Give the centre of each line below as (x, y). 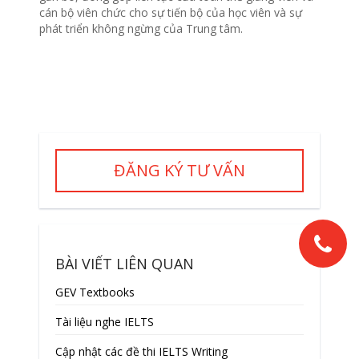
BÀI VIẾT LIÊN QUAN (124, 264)
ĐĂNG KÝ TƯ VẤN (179, 171)
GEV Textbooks (95, 292)
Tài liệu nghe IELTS (104, 322)
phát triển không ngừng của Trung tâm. (141, 29)
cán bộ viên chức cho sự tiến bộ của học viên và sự (170, 13)
